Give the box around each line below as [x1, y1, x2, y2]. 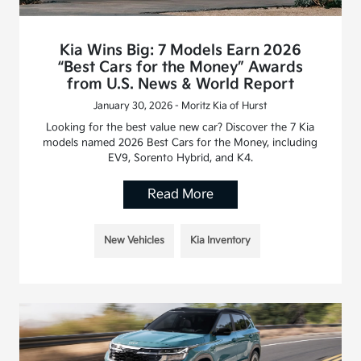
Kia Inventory [189, 234, 251, 247]
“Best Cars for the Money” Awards [57, 58, 304, 76]
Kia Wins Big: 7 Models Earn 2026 [59, 41, 301, 59]
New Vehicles [103, 234, 164, 247]
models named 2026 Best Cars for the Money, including [43, 135, 318, 149]
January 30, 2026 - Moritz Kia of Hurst [93, 99, 268, 112]
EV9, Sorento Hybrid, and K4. [107, 151, 253, 164]
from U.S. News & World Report [66, 75, 294, 93]
